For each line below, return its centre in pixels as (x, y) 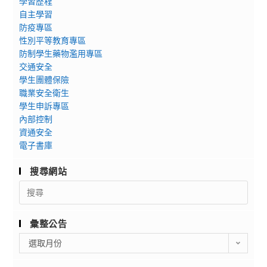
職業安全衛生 (44, 92)
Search (32, 186)
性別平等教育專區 (53, 40)
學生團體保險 (44, 79)
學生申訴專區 (44, 105)
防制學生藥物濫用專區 (61, 53)
